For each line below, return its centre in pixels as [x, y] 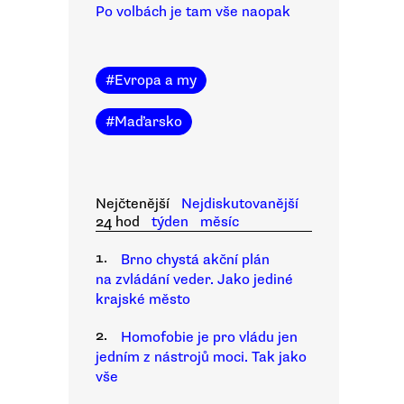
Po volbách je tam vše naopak [193, 12]
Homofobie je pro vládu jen [209, 337]
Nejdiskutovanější [239, 204]
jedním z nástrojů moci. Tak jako [201, 357]
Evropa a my [156, 80]
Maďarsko [148, 122]
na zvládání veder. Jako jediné [194, 280]
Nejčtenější [133, 204]
